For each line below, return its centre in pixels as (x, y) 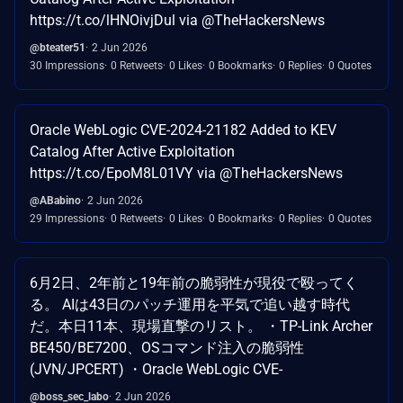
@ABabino (55, 201)
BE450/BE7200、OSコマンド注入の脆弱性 (167, 348)
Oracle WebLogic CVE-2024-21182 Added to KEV (183, 130)
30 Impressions (67, 66)
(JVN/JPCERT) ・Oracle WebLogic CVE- (156, 370)
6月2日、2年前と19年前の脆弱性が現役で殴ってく (194, 283)
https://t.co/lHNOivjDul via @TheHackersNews (177, 21)
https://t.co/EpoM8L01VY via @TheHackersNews (186, 174)
